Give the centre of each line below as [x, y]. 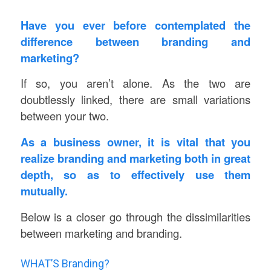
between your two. [64, 116]
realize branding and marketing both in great [135, 158]
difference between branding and [135, 41]
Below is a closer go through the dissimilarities [135, 216]
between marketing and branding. [101, 233]
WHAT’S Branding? [65, 263]
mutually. [44, 191]
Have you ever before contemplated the [135, 25]
